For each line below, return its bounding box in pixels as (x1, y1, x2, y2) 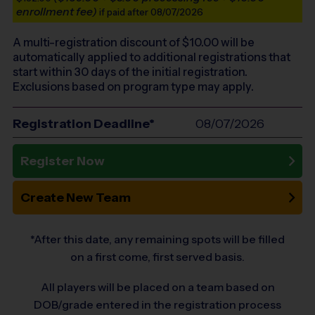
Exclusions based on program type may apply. (13, 79, 254, 94)
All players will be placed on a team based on (40, 280, 275, 294)
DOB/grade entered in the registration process (34, 297, 281, 311)
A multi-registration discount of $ (13, 35, 189, 50)
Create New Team (20, 190, 131, 206)
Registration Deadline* (13, 116, 155, 132)
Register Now (20, 153, 105, 169)
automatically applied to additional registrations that (13, 50, 290, 65)
